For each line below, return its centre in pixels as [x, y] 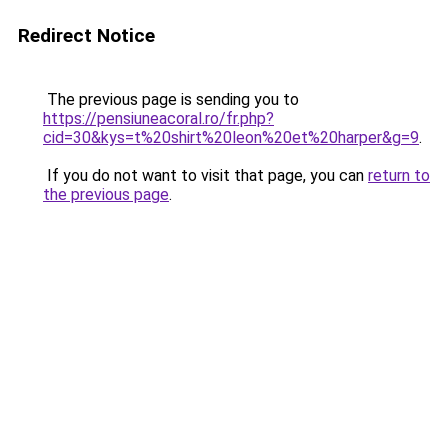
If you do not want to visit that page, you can [205, 175]
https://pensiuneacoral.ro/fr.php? [158, 118]
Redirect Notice [86, 35]
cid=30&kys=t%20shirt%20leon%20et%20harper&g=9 [231, 137]
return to [399, 175]
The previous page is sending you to [171, 99]
